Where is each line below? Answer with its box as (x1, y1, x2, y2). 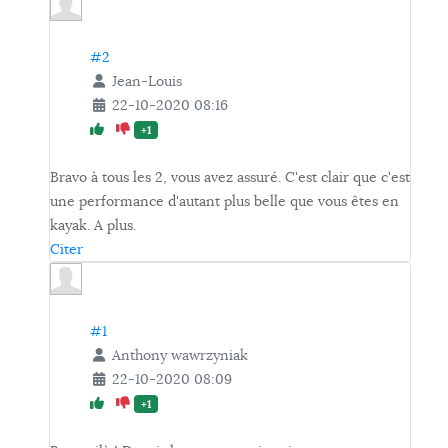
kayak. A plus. (50, 216, 136, 235)
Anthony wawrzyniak (111, 346, 248, 365)
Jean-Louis (111, 72, 182, 91)
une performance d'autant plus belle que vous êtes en (50, 192, 399, 211)
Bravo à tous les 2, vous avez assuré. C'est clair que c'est (50, 168, 410, 187)
